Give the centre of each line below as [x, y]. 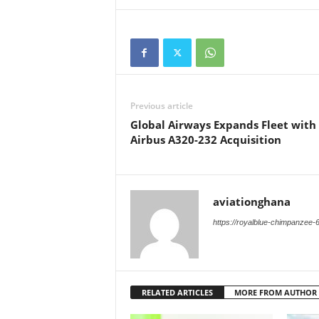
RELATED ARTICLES [177, 292]
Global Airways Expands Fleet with [223, 125]
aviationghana [251, 202]
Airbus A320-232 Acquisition [205, 140]
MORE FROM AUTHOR [275, 292]
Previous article [161, 106]
